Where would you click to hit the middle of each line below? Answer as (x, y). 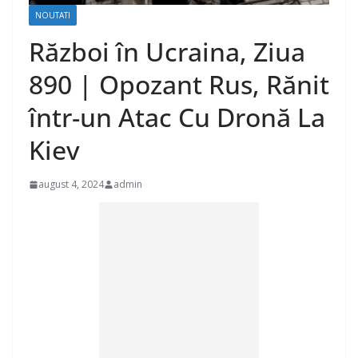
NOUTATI (53, 16)
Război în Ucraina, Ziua (167, 52)
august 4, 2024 (71, 185)
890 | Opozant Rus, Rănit (179, 85)
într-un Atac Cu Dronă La (177, 117)
